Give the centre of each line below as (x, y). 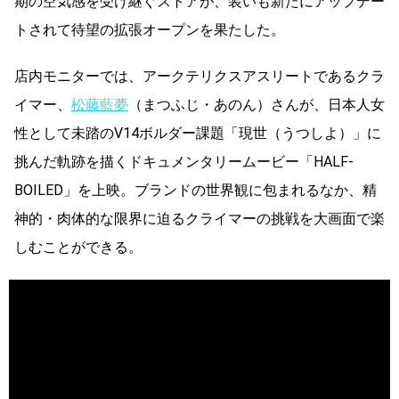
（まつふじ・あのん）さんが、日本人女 (256, 104)
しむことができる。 (78, 247)
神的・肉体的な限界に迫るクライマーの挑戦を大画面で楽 (199, 218)
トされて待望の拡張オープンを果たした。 (150, 29)
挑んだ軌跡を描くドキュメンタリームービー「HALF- (184, 161)
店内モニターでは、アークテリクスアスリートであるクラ (199, 76)
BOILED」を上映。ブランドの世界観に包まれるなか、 (188, 190)
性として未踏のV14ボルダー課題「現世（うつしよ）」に (198, 133)
